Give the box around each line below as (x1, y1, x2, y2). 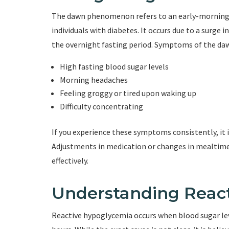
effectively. (51, 155, 88, 166)
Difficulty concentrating (59, 101, 143, 112)
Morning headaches (59, 75, 128, 85)
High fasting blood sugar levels (59, 61, 169, 72)
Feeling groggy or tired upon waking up (59, 88, 196, 99)
